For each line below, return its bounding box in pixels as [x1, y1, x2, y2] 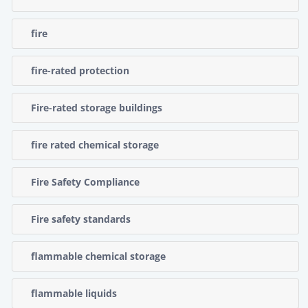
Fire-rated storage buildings [31, 100, 162, 114]
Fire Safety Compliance [31, 175, 140, 188]
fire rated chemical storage [31, 137, 159, 151]
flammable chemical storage [31, 249, 166, 263]
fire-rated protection [31, 63, 129, 77]
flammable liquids [31, 286, 117, 300]
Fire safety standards [31, 212, 131, 225]
